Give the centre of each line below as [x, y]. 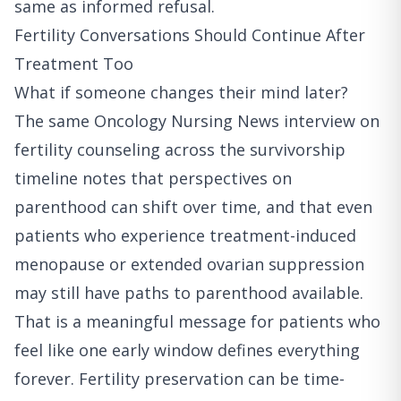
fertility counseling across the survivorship [180, 150]
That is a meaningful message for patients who [197, 322]
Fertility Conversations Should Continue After [190, 35]
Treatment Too [74, 64]
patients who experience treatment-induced [185, 236]
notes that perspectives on [185, 179]
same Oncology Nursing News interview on [214, 121]
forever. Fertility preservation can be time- [179, 379]
